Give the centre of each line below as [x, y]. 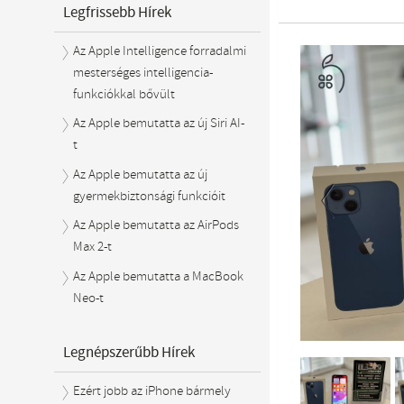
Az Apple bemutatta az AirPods [156, 225]
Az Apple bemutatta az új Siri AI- [159, 124]
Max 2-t [93, 247]
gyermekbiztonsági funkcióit [150, 196]
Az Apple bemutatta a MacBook [159, 276]
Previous [335, 236]
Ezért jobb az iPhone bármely [152, 391]
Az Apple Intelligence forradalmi [160, 51]
